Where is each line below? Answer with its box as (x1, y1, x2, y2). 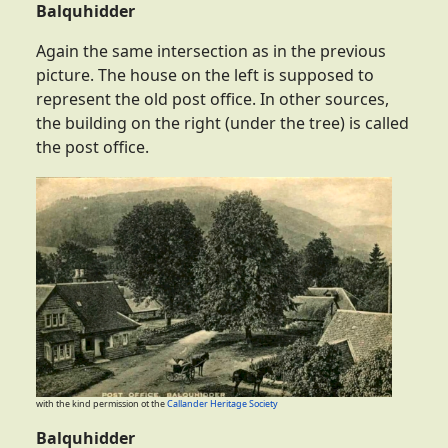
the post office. (36, 136, 149, 159)
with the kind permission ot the (36, 397, 167, 411)
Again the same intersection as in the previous (36, 40, 386, 63)
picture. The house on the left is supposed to (36, 64, 374, 87)
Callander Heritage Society (167, 397, 278, 411)
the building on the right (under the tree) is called (36, 112, 409, 135)
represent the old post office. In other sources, (36, 88, 389, 111)
